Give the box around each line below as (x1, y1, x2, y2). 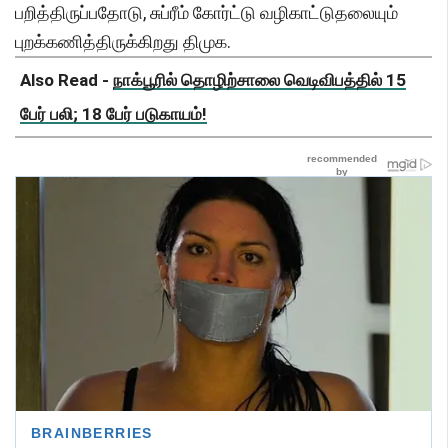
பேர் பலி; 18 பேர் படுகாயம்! (20, 104, 207, 125)
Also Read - (20, 70, 113, 91)
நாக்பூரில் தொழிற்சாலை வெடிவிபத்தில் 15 (113, 70, 406, 91)
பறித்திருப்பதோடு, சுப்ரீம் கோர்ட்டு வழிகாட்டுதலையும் (15, 2, 398, 24)
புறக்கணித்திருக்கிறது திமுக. (15, 31, 231, 53)
